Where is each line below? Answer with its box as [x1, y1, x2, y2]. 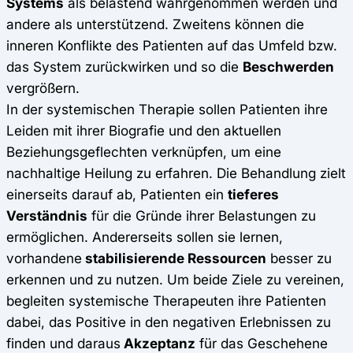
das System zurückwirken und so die [6, 58, 243, 75]
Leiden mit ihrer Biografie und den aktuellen [6, 121, 281, 139]
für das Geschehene [195, 334, 328, 351]
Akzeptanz [121, 334, 195, 351]
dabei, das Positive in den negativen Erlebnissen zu [6, 313, 331, 330]
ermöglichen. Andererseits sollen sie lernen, [6, 228, 283, 245]
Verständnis [6, 206, 87, 224]
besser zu [266, 249, 332, 266]
